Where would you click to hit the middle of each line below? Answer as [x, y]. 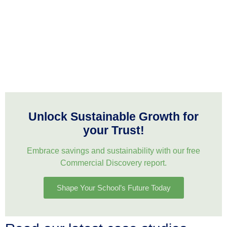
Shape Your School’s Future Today [113, 187]
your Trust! [113, 130]
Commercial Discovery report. [113, 163]
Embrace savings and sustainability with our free [113, 150]
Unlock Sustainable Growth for [113, 116]
